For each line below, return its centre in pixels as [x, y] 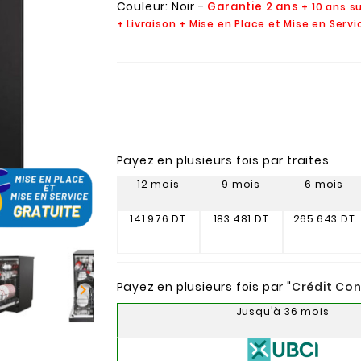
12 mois [158, 184]
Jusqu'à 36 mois [282, 311]
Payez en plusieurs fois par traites [223, 160]
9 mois [241, 184]
